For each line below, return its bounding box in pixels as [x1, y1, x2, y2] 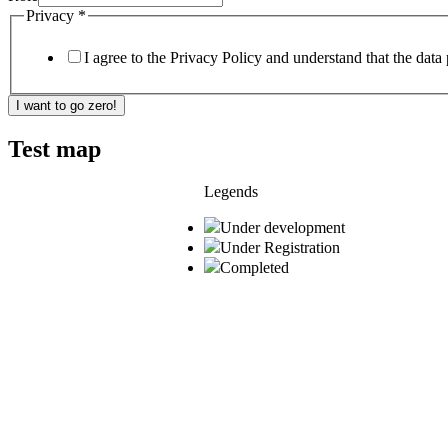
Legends [204, 182, 258, 200]
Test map [8, 135, 101, 162]
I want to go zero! [16, 97, 117, 113]
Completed [220, 258, 289, 276]
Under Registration [220, 238, 340, 256]
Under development [220, 218, 345, 236]
